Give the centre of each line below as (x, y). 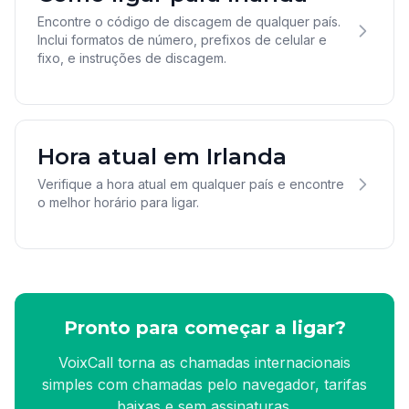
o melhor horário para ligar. (118, 202)
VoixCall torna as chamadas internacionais (204, 362)
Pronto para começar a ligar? (204, 328)
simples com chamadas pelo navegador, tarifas (204, 384)
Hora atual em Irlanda (162, 157)
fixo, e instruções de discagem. (132, 58)
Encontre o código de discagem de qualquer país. (189, 21)
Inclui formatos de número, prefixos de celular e (182, 40)
